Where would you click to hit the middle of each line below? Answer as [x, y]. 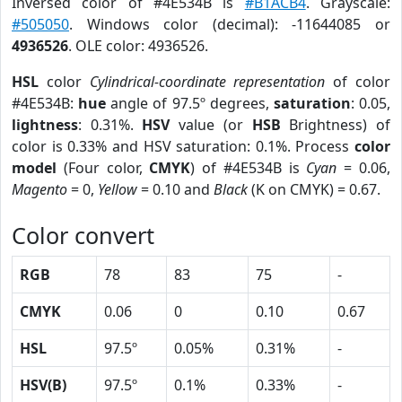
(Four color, [103, 168]
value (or [211, 125]
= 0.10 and [175, 189]
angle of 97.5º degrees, [190, 103]
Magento [39, 189]
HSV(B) [43, 385]
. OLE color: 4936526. [138, 46]
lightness [45, 125]
